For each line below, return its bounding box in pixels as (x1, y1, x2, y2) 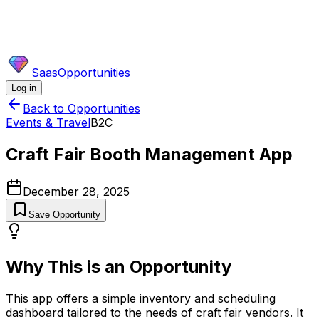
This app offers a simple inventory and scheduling (6, 291, 276, 305)
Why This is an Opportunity (6, 256, 231, 277)
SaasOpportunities (31, 66, 130, 80)
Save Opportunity (28, 209, 100, 220)
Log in (11, 83, 36, 93)
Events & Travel (6, 115, 90, 130)
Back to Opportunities (23, 101, 140, 115)
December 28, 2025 (23, 184, 130, 199)
